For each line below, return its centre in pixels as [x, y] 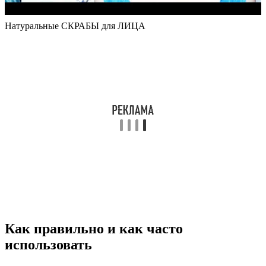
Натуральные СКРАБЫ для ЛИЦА [75, 26]
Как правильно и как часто [94, 229]
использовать [48, 245]
